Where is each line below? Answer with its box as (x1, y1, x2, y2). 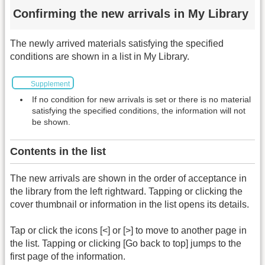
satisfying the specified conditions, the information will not (32, 106, 245, 116)
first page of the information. (10, 251, 125, 262)
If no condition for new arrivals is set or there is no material (32, 95, 251, 105)
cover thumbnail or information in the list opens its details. (10, 199, 249, 210)
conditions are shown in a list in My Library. (10, 51, 189, 62)
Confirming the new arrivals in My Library (13, 7, 248, 20)
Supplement (30, 79, 70, 88)
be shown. (32, 117, 70, 127)
